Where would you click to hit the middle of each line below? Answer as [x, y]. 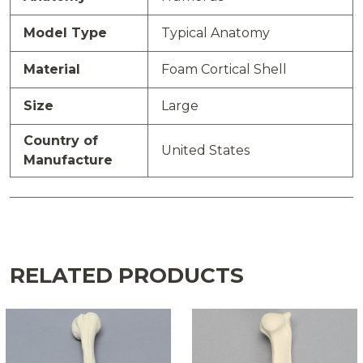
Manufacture [68, 160]
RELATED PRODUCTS [127, 275]
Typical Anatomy [216, 32]
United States [205, 150]
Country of [61, 140]
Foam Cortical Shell [224, 69]
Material [52, 69]
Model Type [65, 32]
